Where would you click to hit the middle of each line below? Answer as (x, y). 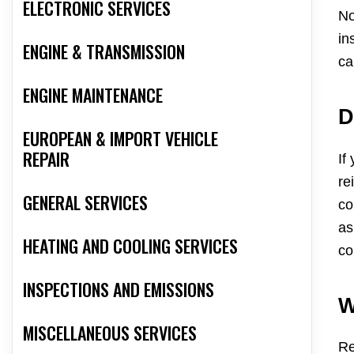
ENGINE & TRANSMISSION (104, 52)
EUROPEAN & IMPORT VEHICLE (121, 139)
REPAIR (46, 159)
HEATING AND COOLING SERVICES (130, 246)
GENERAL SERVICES (85, 203)
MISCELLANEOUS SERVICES (110, 333)
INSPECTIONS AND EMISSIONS (119, 290)
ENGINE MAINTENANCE (93, 95)
